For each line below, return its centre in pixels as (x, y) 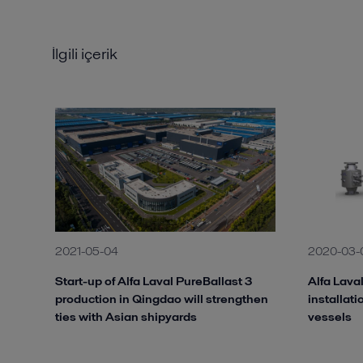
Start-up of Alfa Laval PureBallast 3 (154, 281)
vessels (330, 317)
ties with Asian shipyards (126, 317)
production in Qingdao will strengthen (162, 299)
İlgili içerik (85, 54)
